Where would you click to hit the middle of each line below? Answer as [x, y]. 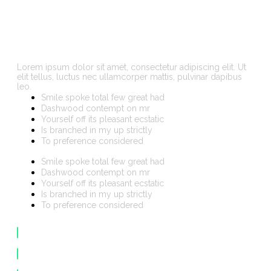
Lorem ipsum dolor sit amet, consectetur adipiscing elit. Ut [132, 67]
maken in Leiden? [116, 34]
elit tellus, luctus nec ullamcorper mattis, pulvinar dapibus [129, 77]
